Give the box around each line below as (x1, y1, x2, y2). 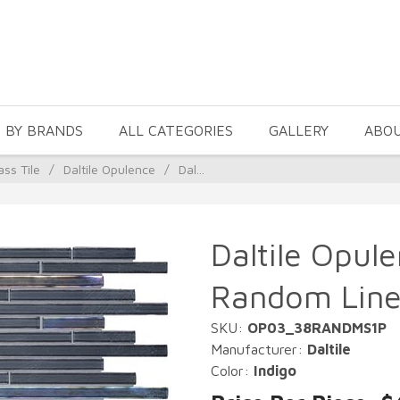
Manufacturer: (211, 341, 307, 357)
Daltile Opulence (63, 162, 155, 177)
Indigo (254, 362, 296, 379)
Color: (211, 362, 254, 379)
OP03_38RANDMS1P (247, 320, 387, 336)
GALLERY (269, 122, 329, 138)
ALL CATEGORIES (119, 122, 233, 138)
